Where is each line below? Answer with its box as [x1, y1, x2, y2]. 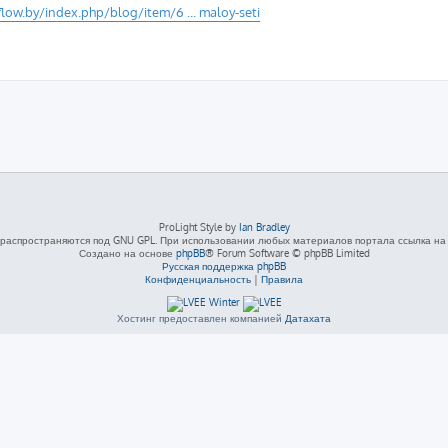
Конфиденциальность [145, 272, 251, 285]
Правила [261, 272, 303, 285]
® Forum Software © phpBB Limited [204, 246, 370, 259]
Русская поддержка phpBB [162, 259, 286, 272]
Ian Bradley [238, 220, 290, 233]
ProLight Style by [158, 220, 239, 233]
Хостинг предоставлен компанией [117, 311, 285, 324]
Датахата [285, 311, 331, 324]
